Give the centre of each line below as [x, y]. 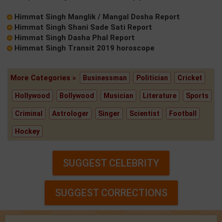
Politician [152, 78]
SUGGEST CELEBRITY [111, 163]
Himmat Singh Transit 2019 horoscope [84, 48]
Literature [160, 95]
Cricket [190, 78]
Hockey [27, 131]
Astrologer [70, 113]
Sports [197, 95]
